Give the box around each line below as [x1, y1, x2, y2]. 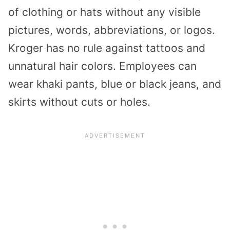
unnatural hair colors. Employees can [8, 60, 197, 73]
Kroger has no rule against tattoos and [8, 42, 205, 55]
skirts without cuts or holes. [8, 95, 150, 109]
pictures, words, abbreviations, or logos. [8, 24, 215, 37]
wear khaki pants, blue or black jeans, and [8, 78, 221, 91]
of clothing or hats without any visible [8, 6, 201, 19]
